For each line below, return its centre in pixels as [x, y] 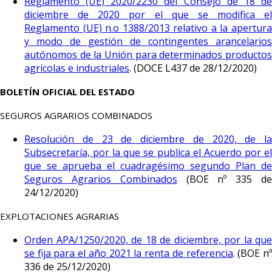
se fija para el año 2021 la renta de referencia [129, 253]
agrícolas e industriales [77, 68]
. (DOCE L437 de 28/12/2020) [193, 68]
